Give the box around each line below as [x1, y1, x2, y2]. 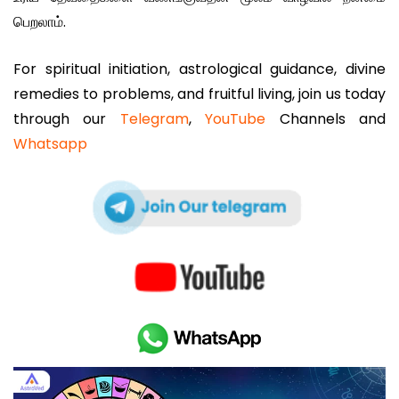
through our [13, 109, 120, 130]
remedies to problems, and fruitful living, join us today [13, 84, 386, 105]
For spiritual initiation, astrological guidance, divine [13, 59, 386, 80]
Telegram [119, 109, 189, 130]
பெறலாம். [13, 12, 66, 33]
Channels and [265, 109, 387, 130]
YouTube [205, 109, 266, 130]
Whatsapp [13, 134, 87, 155]
